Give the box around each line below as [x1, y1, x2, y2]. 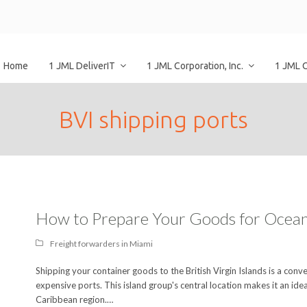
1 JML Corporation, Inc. [147, 60, 245, 71]
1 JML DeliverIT [49, 60, 117, 71]
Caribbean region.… [35, 293, 113, 305]
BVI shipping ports [59, 106, 248, 132]
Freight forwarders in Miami [49, 238, 153, 249]
